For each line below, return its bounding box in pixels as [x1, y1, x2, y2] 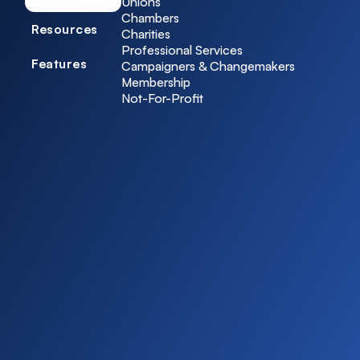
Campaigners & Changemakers [121, 58, 296, 75]
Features [31, 55, 88, 72]
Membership [121, 74, 191, 91]
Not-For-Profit [121, 90, 204, 107]
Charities [121, 26, 171, 43]
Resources [31, 21, 98, 38]
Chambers [121, 10, 180, 27]
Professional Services [121, 42, 243, 59]
